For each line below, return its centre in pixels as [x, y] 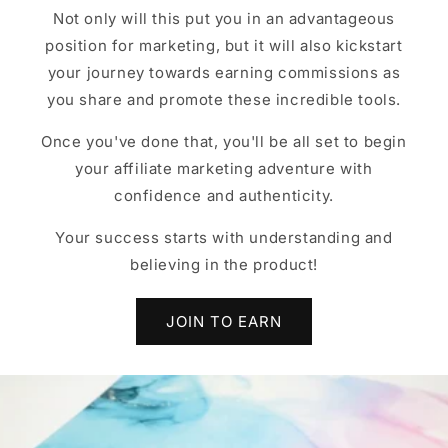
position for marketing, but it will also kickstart [224, 45]
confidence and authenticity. [224, 195]
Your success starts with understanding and [224, 237]
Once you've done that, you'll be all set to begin [224, 141]
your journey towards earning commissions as [224, 72]
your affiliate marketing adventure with [224, 168]
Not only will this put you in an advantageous [223, 18]
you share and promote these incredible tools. [223, 99]
